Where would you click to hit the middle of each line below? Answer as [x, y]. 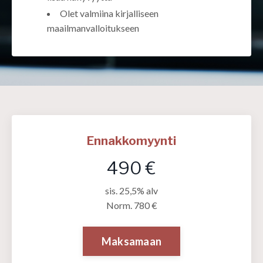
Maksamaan [131, 241]
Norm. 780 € [131, 205]
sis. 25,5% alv [131, 191]
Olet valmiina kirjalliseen [109, 14]
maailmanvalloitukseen [93, 28]
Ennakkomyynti [131, 141]
